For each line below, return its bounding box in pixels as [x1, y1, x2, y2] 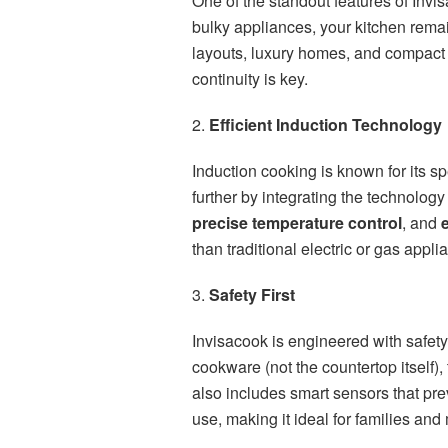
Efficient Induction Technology [209, 113, 442, 137]
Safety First [209, 283, 295, 307]
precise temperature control [192, 211, 402, 235]
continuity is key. [192, 67, 308, 91]
